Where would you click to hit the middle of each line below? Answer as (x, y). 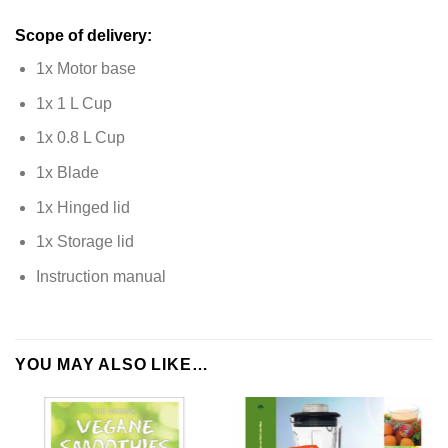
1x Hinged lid (82, 207)
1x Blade (67, 172)
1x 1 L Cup (73, 103)
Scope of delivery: (83, 36)
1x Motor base (85, 69)
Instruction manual (100, 276)
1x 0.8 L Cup (80, 138)
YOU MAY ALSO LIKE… (112, 365)
